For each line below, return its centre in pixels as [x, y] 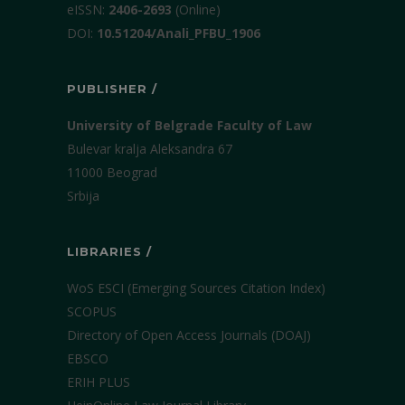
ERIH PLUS [99, 382]
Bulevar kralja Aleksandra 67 [150, 149]
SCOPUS [92, 311]
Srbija [83, 196]
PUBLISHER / [112, 89]
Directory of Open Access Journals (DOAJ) [189, 335]
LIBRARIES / [109, 251]
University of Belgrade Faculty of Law [189, 125]
